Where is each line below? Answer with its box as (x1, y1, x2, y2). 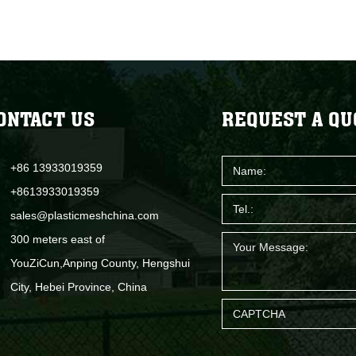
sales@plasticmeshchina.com (10, 208, 159, 222)
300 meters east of (10, 232, 105, 246)
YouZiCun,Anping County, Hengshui (10, 256, 190, 269)
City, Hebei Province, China (10, 280, 147, 293)
